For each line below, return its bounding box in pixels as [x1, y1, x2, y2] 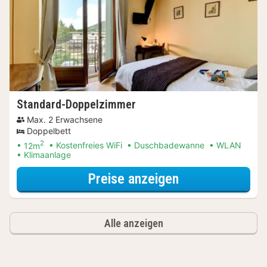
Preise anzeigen [88, 170, 179, 187]
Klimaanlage [24, 150, 71, 160]
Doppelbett [27, 125, 71, 136]
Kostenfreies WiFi [56, 140, 122, 151]
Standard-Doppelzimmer [17, 97, 136, 111]
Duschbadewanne [134, 140, 204, 151]
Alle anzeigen [104, 217, 163, 230]
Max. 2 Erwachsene [27, 114, 103, 125]
